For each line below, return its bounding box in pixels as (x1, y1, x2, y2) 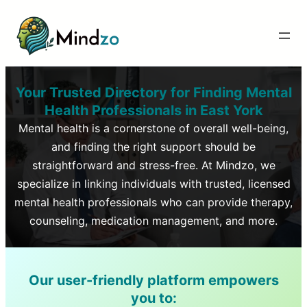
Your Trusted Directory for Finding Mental (15, 84, 292, 101)
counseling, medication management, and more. (29, 213, 278, 228)
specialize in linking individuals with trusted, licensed (16, 176, 291, 191)
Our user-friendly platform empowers (28, 271, 279, 288)
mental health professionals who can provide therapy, (14, 195, 293, 209)
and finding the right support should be (51, 139, 256, 153)
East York (196, 101, 263, 119)
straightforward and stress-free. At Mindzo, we (32, 158, 275, 172)
